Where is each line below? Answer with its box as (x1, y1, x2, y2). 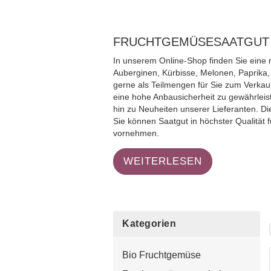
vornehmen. (113, 128, 159, 138)
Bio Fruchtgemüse (122, 250, 201, 260)
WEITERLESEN (123, 155, 202, 167)
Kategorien (122, 218, 176, 229)
